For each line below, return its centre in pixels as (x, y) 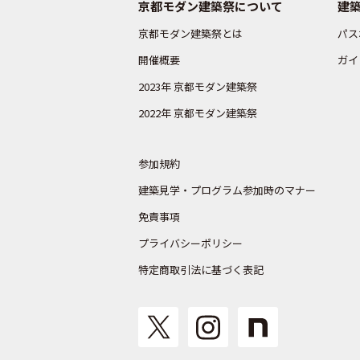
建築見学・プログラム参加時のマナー (227, 190)
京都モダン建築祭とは (190, 33)
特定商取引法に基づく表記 (201, 270)
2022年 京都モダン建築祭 (198, 113)
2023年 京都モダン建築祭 (198, 86)
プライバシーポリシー (190, 243)
